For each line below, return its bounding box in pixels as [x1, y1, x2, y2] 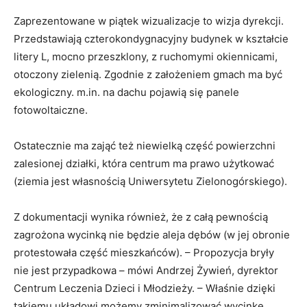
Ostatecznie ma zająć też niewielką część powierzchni [14, 138, 275, 152]
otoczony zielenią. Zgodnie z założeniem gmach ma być [14, 67, 282, 81]
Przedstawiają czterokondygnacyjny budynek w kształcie [14, 32, 288, 45]
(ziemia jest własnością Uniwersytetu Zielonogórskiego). [14, 174, 287, 188]
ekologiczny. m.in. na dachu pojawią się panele [14, 85, 239, 99]
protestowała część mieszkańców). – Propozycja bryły [14, 245, 274, 259]
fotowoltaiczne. [14, 103, 88, 116]
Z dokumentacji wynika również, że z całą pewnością [14, 210, 268, 223]
